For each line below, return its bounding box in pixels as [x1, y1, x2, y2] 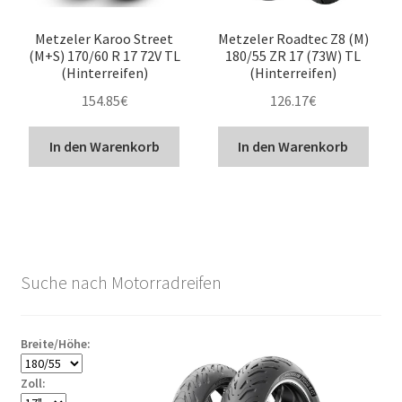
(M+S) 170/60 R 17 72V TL [28, 47, 180, 66]
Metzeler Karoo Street [35, 30, 174, 48]
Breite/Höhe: [20, 335, 91, 352]
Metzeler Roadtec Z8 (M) [217, 30, 369, 48]
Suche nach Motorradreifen [20, 271, 222, 294]
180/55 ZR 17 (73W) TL [225, 47, 362, 66]
